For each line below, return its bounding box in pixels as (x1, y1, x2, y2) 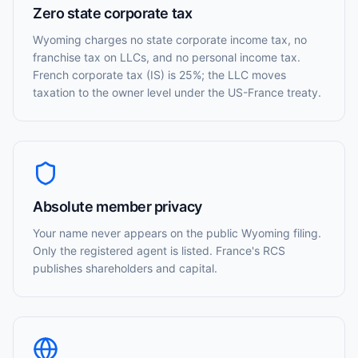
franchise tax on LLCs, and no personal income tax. (33, 50, 300, 64)
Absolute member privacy (33, 198, 202, 215)
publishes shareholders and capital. (33, 261, 217, 275)
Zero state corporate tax (33, 5, 193, 22)
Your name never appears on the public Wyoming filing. (33, 226, 321, 240)
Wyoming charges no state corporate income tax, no (33, 33, 307, 46)
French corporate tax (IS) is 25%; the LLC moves (33, 68, 286, 82)
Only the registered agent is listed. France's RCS (33, 244, 285, 257)
